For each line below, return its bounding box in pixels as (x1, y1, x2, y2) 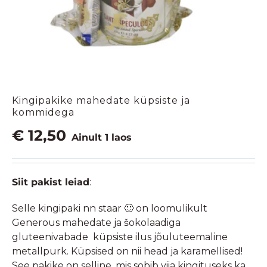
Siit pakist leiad (12, 176, 89, 188)
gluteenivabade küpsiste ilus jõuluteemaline (12, 231, 228, 243)
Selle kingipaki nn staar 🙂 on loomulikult (12, 203, 207, 215)
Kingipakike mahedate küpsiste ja (12, 95, 190, 107)
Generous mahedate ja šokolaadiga (12, 217, 181, 229)
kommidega (12, 107, 74, 119)
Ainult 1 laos (72, 132, 132, 144)
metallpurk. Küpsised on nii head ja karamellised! (12, 246, 243, 257)
